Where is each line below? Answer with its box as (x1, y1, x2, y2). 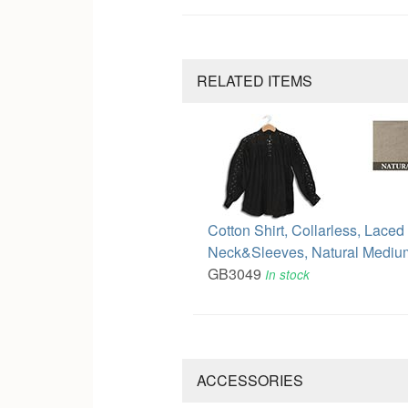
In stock (264, 265, 310, 283)
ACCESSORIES (196, 369, 303, 391)
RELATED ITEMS (196, 69, 312, 91)
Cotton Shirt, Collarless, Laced (207, 219, 404, 240)
